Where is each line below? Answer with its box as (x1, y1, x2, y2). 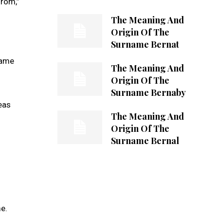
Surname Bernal (110, 134, 179, 146)
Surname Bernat (110, 38, 179, 50)
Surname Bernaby (110, 86, 186, 98)
